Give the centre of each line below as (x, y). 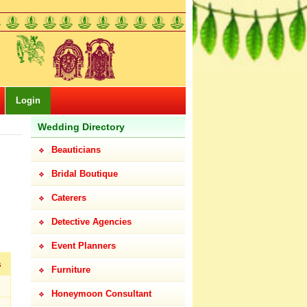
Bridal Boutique (85, 174)
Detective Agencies (91, 222)
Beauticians (76, 150)
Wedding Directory (81, 127)
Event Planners (84, 246)
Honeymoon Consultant (101, 294)
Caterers (69, 198)
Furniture (71, 270)
